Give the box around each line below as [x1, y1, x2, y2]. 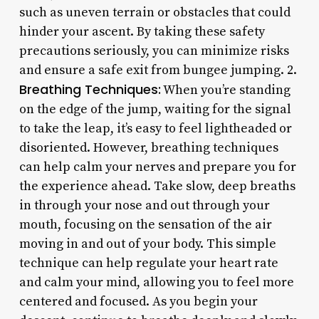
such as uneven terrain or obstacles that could [19, 4, 291, 21]
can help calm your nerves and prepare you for [19, 158, 296, 175]
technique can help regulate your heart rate [19, 254, 278, 271]
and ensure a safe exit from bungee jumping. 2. [19, 61, 297, 78]
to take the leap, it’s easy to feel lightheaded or [19, 120, 292, 137]
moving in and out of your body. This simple [19, 235, 276, 252]
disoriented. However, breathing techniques [19, 139, 278, 156]
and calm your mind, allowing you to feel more [19, 273, 294, 291]
